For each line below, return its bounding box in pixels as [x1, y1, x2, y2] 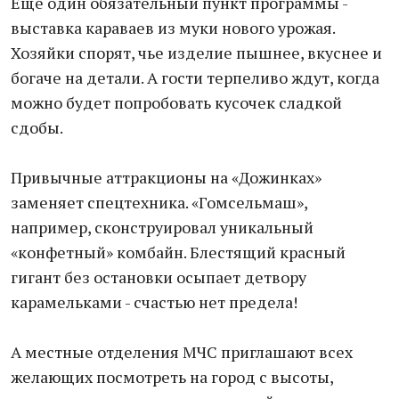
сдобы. [11, 117, 63, 138]
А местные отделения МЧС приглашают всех [11, 341, 353, 362]
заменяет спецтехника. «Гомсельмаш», [11, 191, 307, 213]
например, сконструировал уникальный [11, 216, 313, 238]
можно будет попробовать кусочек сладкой [11, 92, 342, 113]
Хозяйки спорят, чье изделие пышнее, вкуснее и [11, 42, 382, 63]
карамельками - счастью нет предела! [11, 291, 297, 313]
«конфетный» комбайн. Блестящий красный [11, 241, 346, 263]
